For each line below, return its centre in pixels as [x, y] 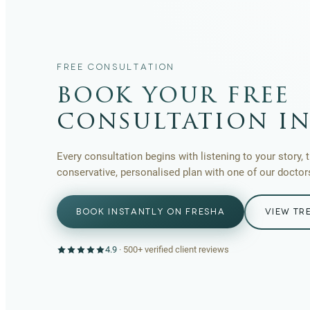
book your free [174, 96]
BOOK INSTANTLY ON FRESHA [151, 212]
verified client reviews [186, 249]
